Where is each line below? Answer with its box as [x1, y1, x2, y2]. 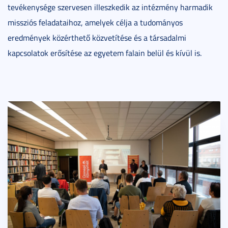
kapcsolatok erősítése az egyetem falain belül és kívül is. [8, 47, 202, 59]
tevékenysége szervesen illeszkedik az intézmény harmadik [8, 2, 213, 13]
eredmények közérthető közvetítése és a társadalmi [8, 32, 186, 44]
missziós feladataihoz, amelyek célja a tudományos [8, 17, 183, 28]
